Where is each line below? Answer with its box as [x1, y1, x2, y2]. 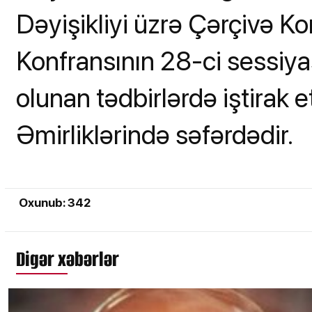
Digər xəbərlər [16, 244, 119, 273]
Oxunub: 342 [19, 195, 91, 210]
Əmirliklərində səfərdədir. [16, 118, 293, 150]
